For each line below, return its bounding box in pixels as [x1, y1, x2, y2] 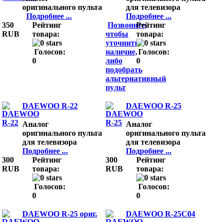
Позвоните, [108, 21, 148, 30]
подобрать [106, 65, 143, 74]
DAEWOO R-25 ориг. [22, 209, 97, 218]
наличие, [106, 48, 138, 56]
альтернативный [106, 74, 166, 83]
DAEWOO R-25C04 [126, 209, 196, 218]
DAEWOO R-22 [22, 102, 78, 111]
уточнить [106, 39, 139, 48]
